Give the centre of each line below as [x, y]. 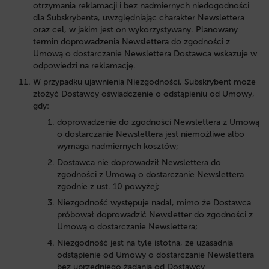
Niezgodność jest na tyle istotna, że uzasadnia [145, 243]
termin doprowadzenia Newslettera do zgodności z [131, 41]
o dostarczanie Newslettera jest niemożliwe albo [151, 134]
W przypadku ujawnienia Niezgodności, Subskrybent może [144, 82]
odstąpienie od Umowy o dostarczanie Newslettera [156, 255]
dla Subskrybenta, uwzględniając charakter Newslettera [139, 17]
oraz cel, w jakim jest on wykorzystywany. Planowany [135, 29]
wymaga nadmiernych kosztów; [118, 146]
